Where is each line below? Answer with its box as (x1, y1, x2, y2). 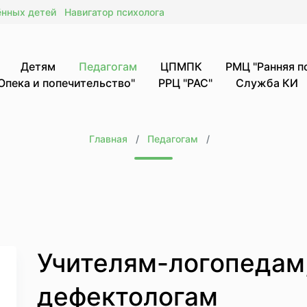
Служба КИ (236, 75, 298, 90)
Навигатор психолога (64, 6, 164, 18)
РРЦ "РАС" (158, 75, 212, 90)
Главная (89, 133, 127, 145)
